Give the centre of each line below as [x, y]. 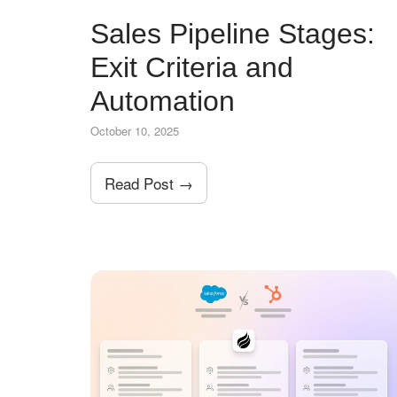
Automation [163, 101]
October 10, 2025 [135, 131]
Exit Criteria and [192, 68]
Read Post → [149, 183]
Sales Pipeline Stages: [233, 34]
